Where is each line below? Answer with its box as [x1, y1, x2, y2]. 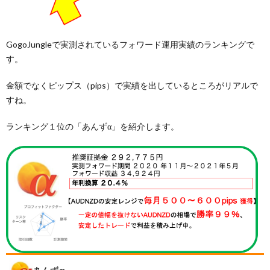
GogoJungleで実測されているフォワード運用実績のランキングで [6, 39, 254, 50]
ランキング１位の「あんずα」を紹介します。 [6, 121, 179, 132]
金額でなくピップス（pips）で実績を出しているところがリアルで [6, 80, 258, 91]
